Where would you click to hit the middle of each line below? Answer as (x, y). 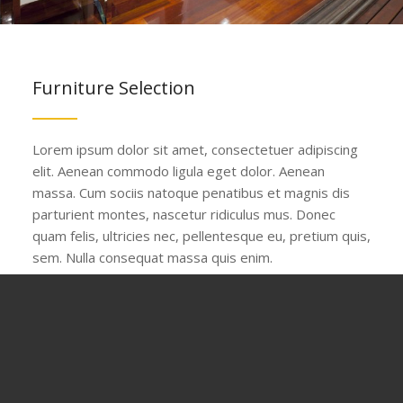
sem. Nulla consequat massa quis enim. (152, 257)
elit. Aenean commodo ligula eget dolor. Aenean (178, 171)
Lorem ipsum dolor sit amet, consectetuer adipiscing (195, 149)
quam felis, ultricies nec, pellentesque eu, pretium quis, (201, 236)
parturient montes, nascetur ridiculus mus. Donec (184, 214)
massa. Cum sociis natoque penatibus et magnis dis (191, 193)
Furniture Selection (113, 88)
